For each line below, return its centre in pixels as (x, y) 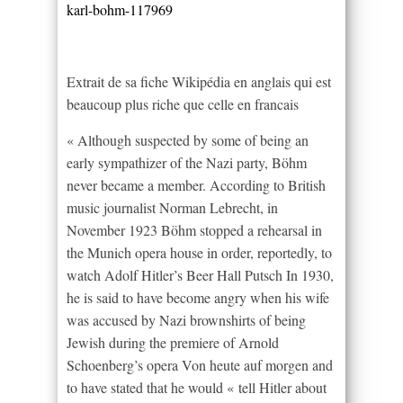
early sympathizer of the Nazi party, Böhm (187, 163)
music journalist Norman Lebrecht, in (172, 208)
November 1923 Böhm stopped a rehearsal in (194, 230)
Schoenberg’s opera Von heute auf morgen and (200, 365)
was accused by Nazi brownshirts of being (186, 320)
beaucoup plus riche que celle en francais (183, 104)
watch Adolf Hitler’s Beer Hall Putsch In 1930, (200, 275)
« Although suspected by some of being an (188, 140)
